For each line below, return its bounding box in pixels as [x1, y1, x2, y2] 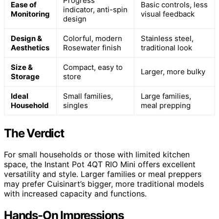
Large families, [141, 91, 191, 101]
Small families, [63, 91, 113, 101]
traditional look [141, 43, 192, 52]
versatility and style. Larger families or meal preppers [4, 169, 201, 179]
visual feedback [141, 9, 195, 19]
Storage [11, 71, 40, 81]
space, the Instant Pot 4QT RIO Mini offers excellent [4, 159, 196, 170]
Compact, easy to [63, 62, 123, 72]
